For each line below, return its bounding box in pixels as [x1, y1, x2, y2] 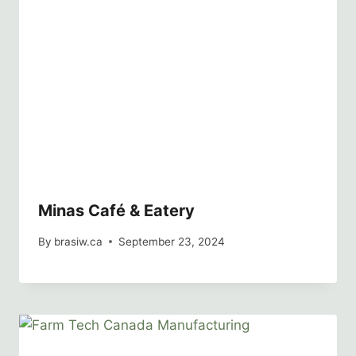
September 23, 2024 [118, 234, 226, 248]
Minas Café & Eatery [38, 201, 195, 221]
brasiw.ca [54, 234, 103, 248]
